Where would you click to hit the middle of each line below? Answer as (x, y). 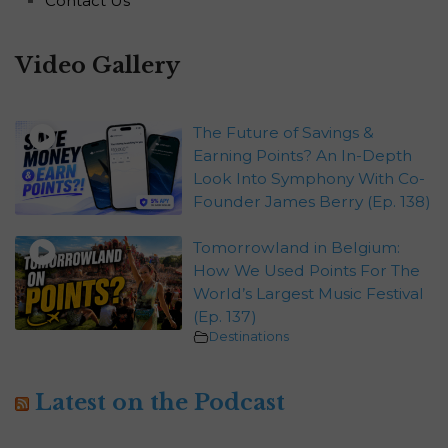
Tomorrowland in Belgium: (296, 248)
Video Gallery (97, 66)
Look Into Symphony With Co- (308, 179)
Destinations (248, 337)
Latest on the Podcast (160, 403)
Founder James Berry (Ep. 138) (311, 202)
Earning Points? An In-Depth (302, 156)
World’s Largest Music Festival (308, 294)
